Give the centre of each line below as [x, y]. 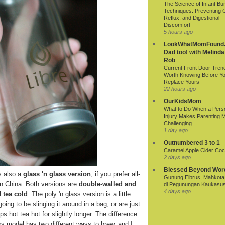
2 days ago [177, 157]
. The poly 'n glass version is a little [79, 194]
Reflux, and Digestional [192, 18]
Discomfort [177, 25]
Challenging [178, 123]
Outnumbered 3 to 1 [192, 143]
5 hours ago [178, 32]
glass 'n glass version [57, 174]
